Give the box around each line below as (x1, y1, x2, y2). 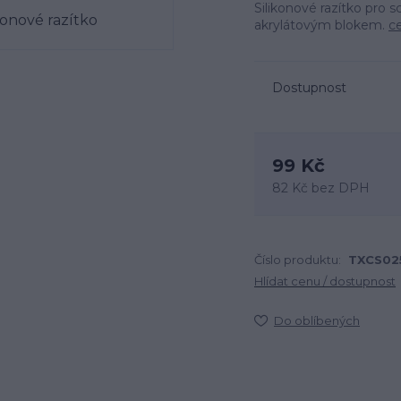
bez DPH (311, 180, 370, 196)
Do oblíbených (274, 313, 360, 328)
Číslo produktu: (254, 252, 341, 267)
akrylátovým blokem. (254, 17, 388, 33)
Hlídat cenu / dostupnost (254, 274, 396, 288)
